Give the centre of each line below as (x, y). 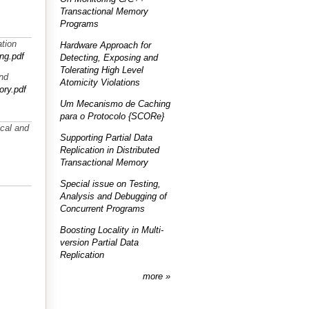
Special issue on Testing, (110, 184)
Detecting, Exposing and (109, 58)
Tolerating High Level (102, 70)
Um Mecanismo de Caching (115, 104)
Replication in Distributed (110, 150)
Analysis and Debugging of (113, 196)
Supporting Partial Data (106, 138)
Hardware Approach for (106, 45)
